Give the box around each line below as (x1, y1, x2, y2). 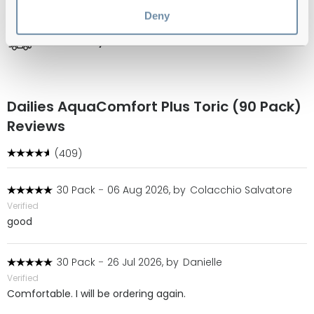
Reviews (7, 116, 65, 137)
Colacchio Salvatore (190, 183, 292, 198)
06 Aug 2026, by (107, 183, 186, 198)
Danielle (183, 255, 222, 270)
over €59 (104, 34, 151, 48)
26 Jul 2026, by (107, 255, 179, 270)
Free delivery (39, 34, 104, 48)
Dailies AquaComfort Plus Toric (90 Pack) (7, 97, 301, 117)
